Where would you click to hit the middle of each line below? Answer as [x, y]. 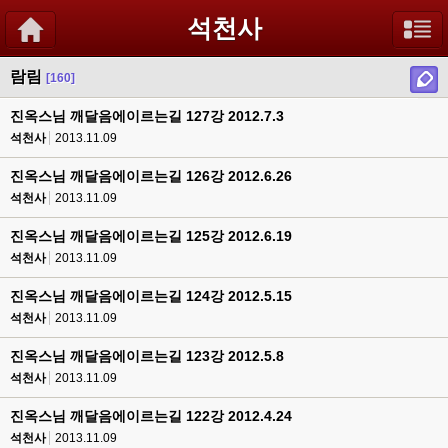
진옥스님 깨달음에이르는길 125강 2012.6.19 [151, 236]
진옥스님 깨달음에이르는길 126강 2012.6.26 [151, 176]
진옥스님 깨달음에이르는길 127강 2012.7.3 [147, 116]
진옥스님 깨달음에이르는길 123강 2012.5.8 [147, 356]
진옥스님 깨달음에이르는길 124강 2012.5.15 [151, 296]
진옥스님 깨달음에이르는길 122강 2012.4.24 [151, 416]
